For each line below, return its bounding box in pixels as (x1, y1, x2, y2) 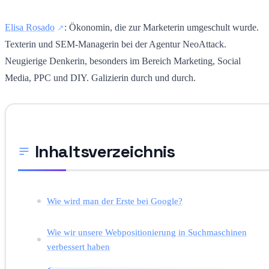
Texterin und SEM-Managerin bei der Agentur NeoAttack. (5, 38, 226, 49)
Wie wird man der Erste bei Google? (47, 195, 183, 206)
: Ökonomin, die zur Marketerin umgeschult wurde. (64, 22, 259, 32)
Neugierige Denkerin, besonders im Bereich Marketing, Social (5, 55, 241, 66)
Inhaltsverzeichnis (35, 140, 175, 162)
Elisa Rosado (5, 22, 55, 32)
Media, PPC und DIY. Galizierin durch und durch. (5, 72, 196, 83)
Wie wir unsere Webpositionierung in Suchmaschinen (47, 226, 247, 237)
